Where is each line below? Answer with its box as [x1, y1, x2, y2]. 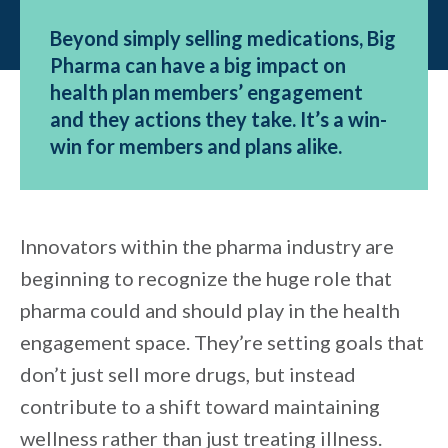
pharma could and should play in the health [20, 298, 400, 323]
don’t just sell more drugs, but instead [20, 362, 356, 387]
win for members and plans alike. [50, 134, 342, 159]
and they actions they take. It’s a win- [50, 107, 387, 132]
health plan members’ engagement [50, 80, 363, 105]
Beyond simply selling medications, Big [50, 26, 396, 51]
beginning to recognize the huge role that [20, 266, 392, 291]
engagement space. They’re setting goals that [20, 330, 424, 355]
